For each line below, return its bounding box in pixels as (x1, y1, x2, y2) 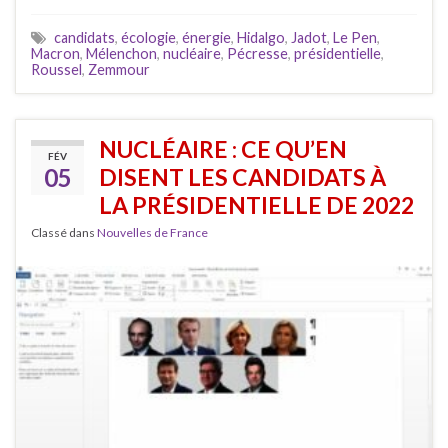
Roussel (31, 61, 82, 79)
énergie (182, 29, 231, 47)
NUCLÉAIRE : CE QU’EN (99, 135, 347, 164)
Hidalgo (237, 29, 285, 47)
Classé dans (31, 225, 97, 241)
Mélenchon (86, 45, 157, 63)
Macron (31, 45, 80, 63)
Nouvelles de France (97, 225, 208, 241)
